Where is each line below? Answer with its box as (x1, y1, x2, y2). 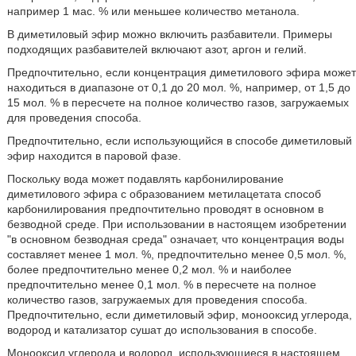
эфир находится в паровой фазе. (6, 149, 181, 162)
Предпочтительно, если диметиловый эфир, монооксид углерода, (6, 308, 352, 321)
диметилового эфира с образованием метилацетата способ (6, 187, 321, 200)
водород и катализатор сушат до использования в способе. (6, 323, 317, 336)
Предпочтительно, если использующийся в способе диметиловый (6, 133, 352, 147)
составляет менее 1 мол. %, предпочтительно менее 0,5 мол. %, (6, 247, 346, 261)
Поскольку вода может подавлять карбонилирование (6, 172, 284, 185)
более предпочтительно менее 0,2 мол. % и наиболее (6, 262, 292, 276)
